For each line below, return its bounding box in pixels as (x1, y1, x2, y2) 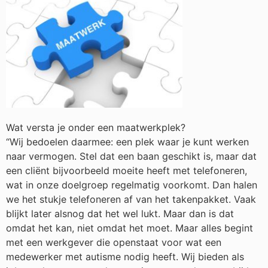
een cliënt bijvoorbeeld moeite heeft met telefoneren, (6, 164, 247, 176)
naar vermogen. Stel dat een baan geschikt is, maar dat (6, 150, 257, 162)
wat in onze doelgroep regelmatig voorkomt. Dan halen (6, 178, 257, 191)
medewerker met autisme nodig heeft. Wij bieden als (6, 250, 244, 263)
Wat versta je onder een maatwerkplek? (6, 121, 185, 133)
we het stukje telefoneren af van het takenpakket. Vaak (6, 193, 256, 205)
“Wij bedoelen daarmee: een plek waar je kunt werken (6, 135, 249, 148)
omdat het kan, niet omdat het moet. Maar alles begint (6, 221, 253, 234)
